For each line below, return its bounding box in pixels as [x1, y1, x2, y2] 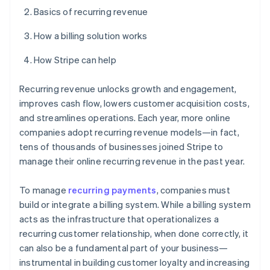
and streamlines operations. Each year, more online [19, 111, 231, 124]
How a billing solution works [34, 30, 148, 42]
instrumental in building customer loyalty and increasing [19, 256, 250, 269]
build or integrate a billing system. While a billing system [19, 198, 251, 211]
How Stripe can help [34, 54, 116, 66]
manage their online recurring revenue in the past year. [19, 155, 245, 168]
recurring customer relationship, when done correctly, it [19, 227, 249, 240]
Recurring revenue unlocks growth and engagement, [19, 83, 237, 95]
